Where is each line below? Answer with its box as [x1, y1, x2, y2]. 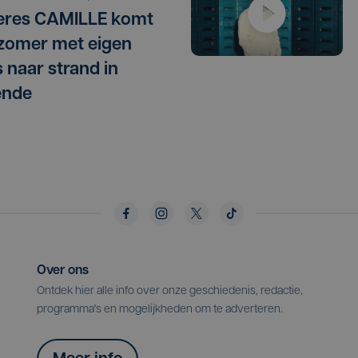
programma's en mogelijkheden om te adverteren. [37, 304, 283, 316]
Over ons [37, 265, 89, 278]
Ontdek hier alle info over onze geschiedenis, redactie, [37, 285, 303, 298]
